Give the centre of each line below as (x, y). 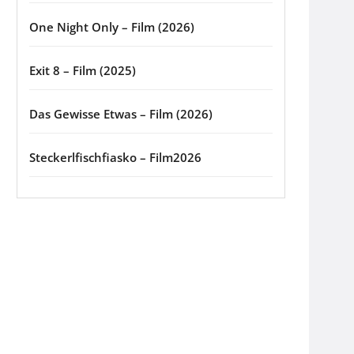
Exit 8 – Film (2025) (83, 71)
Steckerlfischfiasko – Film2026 (115, 158)
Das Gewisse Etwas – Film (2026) (121, 114)
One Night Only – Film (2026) (112, 27)
